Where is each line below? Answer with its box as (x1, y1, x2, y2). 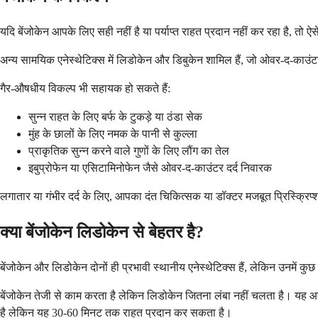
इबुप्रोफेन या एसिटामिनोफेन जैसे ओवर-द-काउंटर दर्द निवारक (28, 161, 272, 174)
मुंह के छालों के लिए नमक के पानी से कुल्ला (28, 127, 197, 140)
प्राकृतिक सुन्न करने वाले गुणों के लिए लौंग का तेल (28, 144, 229, 157)
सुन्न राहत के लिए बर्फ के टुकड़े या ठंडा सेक (28, 110, 202, 123)
